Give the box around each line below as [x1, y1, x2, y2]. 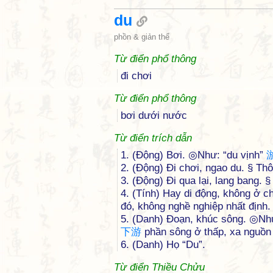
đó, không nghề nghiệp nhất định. [121, 200, 271, 212]
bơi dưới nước [121, 110, 187, 121]
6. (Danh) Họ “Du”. [121, 239, 205, 250]
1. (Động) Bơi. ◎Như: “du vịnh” [121, 149, 266, 161]
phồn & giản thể [114, 32, 169, 41]
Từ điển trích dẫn [114, 132, 192, 144]
